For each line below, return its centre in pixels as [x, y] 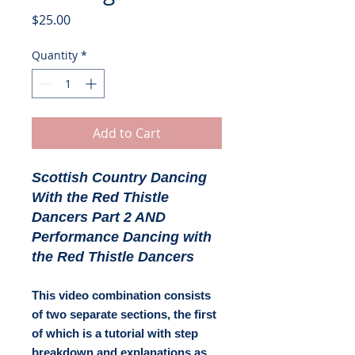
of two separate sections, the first [124, 314]
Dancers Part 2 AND [99, 217]
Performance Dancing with [122, 237]
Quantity [55, 55]
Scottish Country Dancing [119, 177]
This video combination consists [121, 295]
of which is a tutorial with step [115, 333]
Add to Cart [127, 133]
